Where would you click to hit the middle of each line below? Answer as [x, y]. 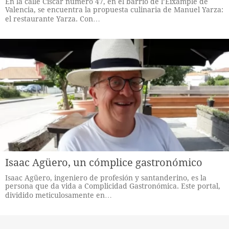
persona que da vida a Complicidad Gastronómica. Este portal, [113, 186]
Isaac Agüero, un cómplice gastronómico [104, 163]
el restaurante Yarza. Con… [53, 19]
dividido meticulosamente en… [59, 195]
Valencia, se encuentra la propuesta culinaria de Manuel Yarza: [114, 10]
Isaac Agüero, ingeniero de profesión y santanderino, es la [106, 178]
